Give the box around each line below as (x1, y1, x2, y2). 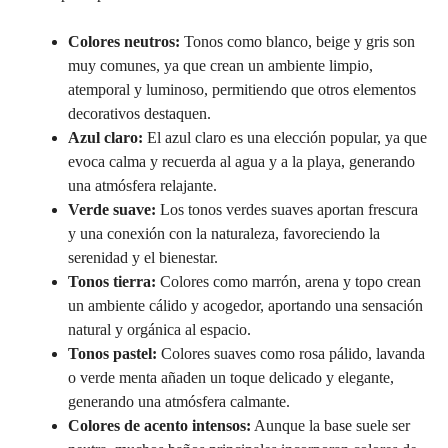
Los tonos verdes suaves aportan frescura (156, 201, 418, 219)
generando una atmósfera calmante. (68, 393, 290, 411)
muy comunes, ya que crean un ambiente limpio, (68, 57, 373, 75)
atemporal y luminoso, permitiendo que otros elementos (68, 81, 416, 99)
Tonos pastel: (68, 345, 157, 363)
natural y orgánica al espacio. (68, 321, 251, 339)
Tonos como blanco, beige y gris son (180, 33, 415, 51)
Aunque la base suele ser (251, 417, 410, 435)
